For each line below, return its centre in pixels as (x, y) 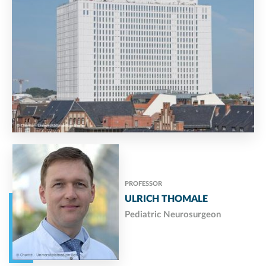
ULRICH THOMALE (166, 199)
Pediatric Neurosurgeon (173, 215)
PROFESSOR (143, 184)
